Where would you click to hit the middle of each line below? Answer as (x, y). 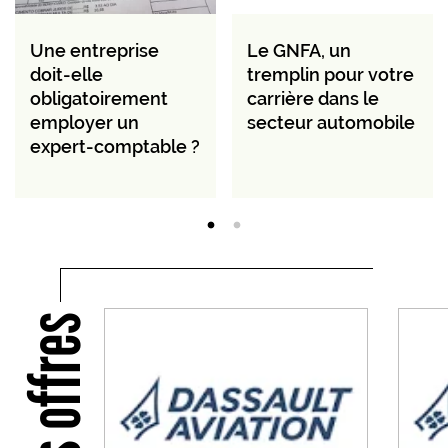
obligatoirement (99, 98)
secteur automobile (331, 122)
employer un (84, 122)
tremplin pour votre (330, 74)
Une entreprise (94, 50)
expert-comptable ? (115, 146)
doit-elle (66, 74)
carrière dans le (313, 98)
